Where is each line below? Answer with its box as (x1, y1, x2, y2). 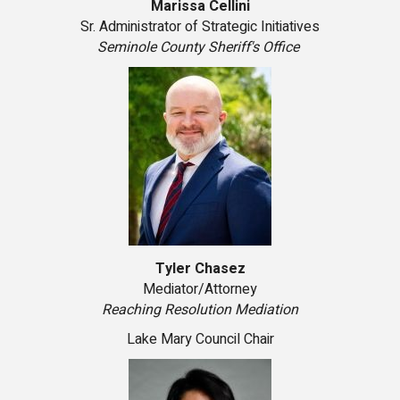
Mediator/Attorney (143, 279, 257, 301)
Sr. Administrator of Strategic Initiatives (80, 16, 320, 38)
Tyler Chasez (154, 258, 246, 280)
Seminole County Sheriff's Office (97, 37, 303, 59)
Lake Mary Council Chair (126, 329, 274, 351)
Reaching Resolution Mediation (102, 299, 298, 321)
